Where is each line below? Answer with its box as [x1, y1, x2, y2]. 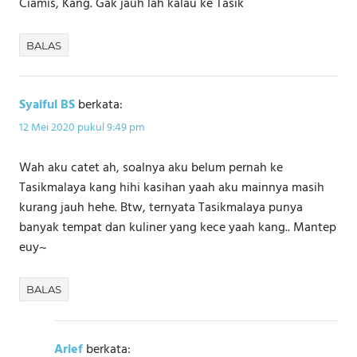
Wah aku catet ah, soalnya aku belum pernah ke [19, 157, 283, 178]
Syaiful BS [19, 95, 75, 116]
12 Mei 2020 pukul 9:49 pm [19, 118, 144, 137]
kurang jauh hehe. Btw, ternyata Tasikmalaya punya [19, 197, 303, 218]
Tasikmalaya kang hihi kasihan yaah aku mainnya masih [19, 177, 324, 198]
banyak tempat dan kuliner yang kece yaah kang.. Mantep [19, 217, 336, 238]
